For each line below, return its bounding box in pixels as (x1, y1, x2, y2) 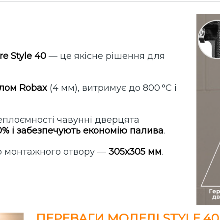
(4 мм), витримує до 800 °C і (47, 82, 177, 94)
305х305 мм (109, 146, 162, 158)
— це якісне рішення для (46, 51, 165, 62)
